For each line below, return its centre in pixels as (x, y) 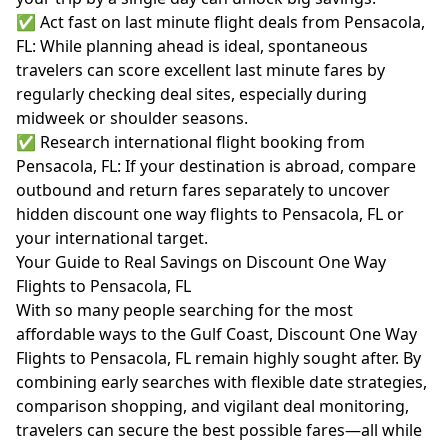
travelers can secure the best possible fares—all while (219, 430)
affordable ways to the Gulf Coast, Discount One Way (216, 334)
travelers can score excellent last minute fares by (200, 70)
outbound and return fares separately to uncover (203, 190)
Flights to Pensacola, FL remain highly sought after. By (218, 358)
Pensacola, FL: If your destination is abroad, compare (216, 166)
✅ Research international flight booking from (190, 142)
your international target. (112, 238)
